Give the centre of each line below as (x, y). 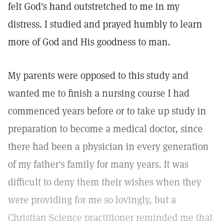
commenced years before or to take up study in (107, 111)
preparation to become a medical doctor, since (105, 129)
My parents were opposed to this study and (98, 75)
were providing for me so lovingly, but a (92, 200)
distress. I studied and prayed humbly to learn (105, 24)
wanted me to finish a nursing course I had (99, 93)
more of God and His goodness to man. (89, 42)
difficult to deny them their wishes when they (105, 182)
